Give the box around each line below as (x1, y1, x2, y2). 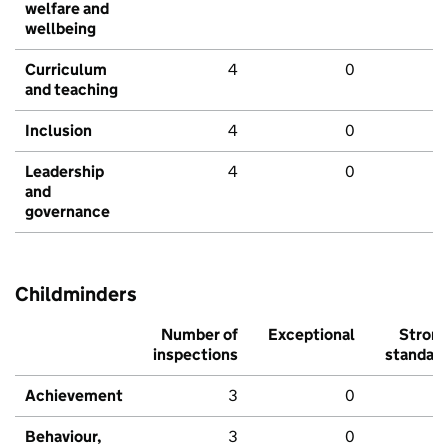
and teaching (25, 80, 118, 100)
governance (25, 202, 110, 222)
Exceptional (268, 325, 355, 345)
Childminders (15, 282, 137, 307)
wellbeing (25, 19, 96, 39)
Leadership (25, 162, 104, 182)
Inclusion (25, 121, 92, 141)
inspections (153, 345, 238, 365)
